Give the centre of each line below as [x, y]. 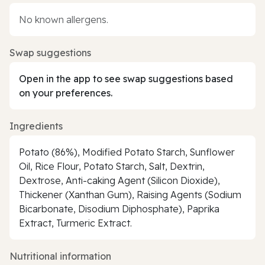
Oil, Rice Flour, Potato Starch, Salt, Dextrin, [112, 166]
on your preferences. [66, 93]
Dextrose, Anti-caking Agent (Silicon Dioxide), [119, 180]
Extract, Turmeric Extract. [75, 223]
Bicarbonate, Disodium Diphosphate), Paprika [119, 209]
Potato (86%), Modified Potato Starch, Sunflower [127, 152]
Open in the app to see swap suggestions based [126, 78]
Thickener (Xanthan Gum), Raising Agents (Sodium [130, 194]
